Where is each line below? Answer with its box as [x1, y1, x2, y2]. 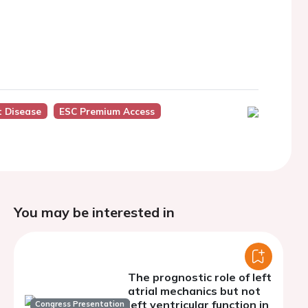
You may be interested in [14, 203, 175, 221]
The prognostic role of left [128, 270, 272, 284]
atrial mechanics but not [128, 284, 261, 298]
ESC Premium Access [59, 105, 155, 117]
